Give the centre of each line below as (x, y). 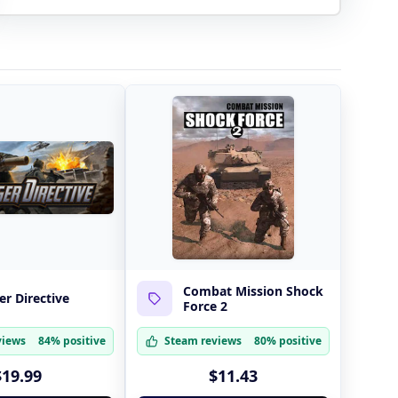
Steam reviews (203, 340)
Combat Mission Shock (253, 291)
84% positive (72, 340)
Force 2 (205, 306)
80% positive (288, 340)
